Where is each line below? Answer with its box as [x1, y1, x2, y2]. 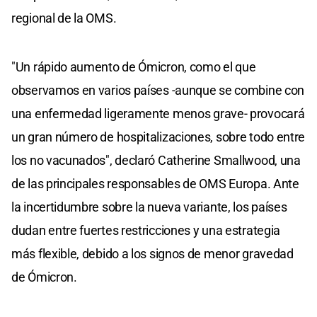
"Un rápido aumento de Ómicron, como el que [11, 59, 256, 74]
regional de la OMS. [11, 10, 117, 25]
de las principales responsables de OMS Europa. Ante [11, 175, 299, 191]
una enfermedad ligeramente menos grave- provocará [11, 105, 305, 121]
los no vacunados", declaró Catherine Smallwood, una [11, 152, 301, 168]
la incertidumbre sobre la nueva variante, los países [11, 199, 287, 214]
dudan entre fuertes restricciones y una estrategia [11, 222, 281, 238]
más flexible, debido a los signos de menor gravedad [11, 246, 294, 261]
